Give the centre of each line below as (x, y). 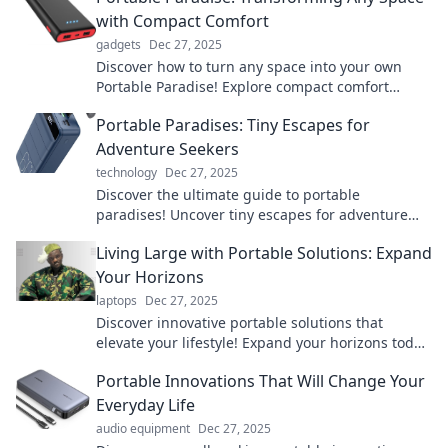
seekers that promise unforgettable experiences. (259, 234)
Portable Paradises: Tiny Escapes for (233, 125)
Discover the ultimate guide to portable (228, 194)
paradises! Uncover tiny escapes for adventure (252, 214)
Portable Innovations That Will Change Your (260, 381)
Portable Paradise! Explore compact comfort (242, 86)
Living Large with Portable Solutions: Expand (264, 253)
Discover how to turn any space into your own (249, 66)
